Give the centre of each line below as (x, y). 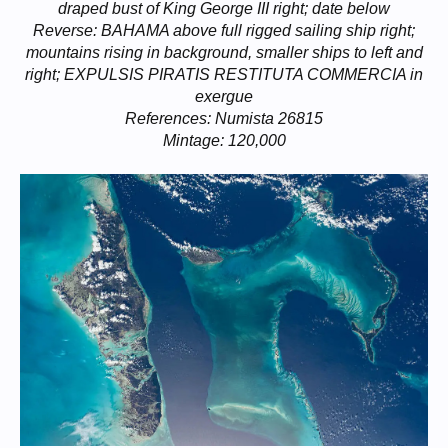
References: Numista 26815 (224, 118)
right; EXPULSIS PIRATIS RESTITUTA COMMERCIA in (224, 74)
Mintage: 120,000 (224, 140)
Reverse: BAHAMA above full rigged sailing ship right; (224, 30)
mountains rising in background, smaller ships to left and (224, 52)
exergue (224, 96)
